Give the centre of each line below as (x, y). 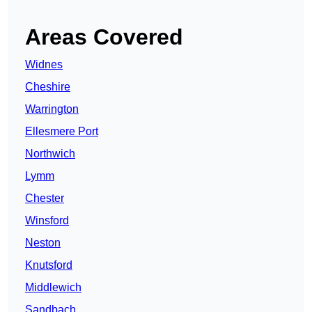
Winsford (47, 221)
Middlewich (53, 288)
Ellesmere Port (62, 132)
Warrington (52, 109)
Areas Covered (104, 37)
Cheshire (48, 87)
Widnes (44, 65)
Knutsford (49, 265)
